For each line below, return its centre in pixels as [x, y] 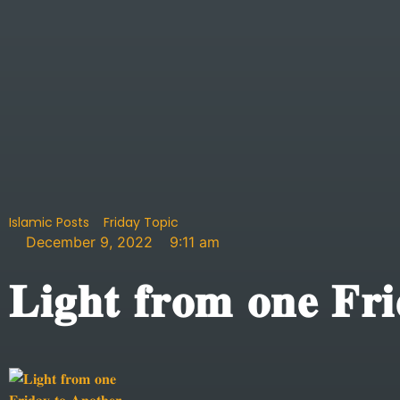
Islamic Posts [49, 222]
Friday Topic [141, 222]
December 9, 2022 [89, 242]
